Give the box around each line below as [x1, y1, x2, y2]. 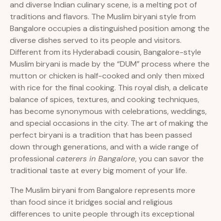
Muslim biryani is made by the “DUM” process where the [10, 59, 210, 70]
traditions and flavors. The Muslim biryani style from [10, 11, 196, 22]
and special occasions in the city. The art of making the [10, 118, 208, 129]
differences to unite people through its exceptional [10, 209, 194, 220]
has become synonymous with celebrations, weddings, [10, 106, 207, 117]
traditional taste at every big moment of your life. [10, 165, 187, 176]
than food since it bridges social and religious [10, 197, 173, 208]
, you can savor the [135, 153, 204, 164]
